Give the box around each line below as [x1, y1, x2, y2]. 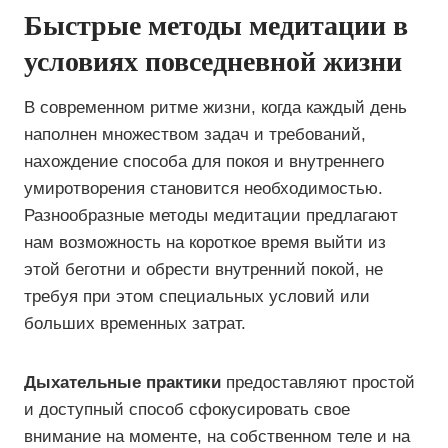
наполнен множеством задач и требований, [24, 125, 366, 144]
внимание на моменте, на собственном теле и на [24, 427, 410, 446]
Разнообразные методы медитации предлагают [24, 206, 398, 225]
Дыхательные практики [24, 373, 221, 392]
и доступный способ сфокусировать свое [24, 400, 350, 419]
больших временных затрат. [24, 314, 246, 333]
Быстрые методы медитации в [24, 10, 408, 41]
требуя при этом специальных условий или [24, 287, 370, 306]
